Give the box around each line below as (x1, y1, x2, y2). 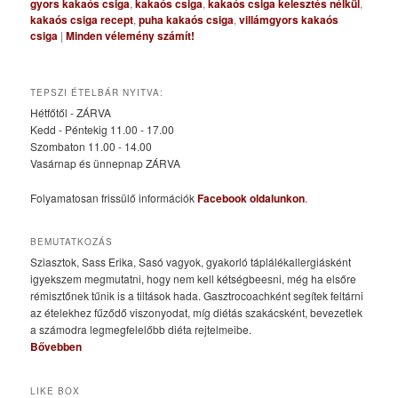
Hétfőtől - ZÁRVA (30, 105, 112, 121)
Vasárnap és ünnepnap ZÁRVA (30, 155, 181, 171)
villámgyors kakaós (239, 12, 339, 28)
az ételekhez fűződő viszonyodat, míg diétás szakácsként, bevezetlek (30, 305, 363, 321)
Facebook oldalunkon (197, 189, 306, 206)
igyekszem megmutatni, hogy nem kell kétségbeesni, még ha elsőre (30, 271, 357, 287)
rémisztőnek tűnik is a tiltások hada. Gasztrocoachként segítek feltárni (30, 288, 364, 304)
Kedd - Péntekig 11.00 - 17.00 (30, 122, 175, 138)
